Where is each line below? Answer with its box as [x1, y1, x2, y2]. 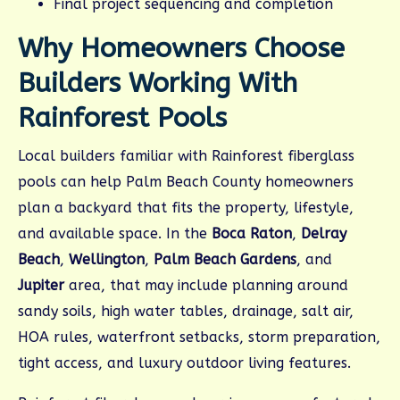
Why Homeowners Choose [18, 32, 345, 65]
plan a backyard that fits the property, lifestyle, [18, 199, 354, 217]
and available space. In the [18, 225, 212, 243]
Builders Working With [18, 67, 297, 100]
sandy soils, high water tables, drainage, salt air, [18, 303, 354, 321]
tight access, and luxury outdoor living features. [18, 354, 351, 372]
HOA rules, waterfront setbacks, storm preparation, [18, 329, 380, 346]
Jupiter [18, 277, 64, 295]
